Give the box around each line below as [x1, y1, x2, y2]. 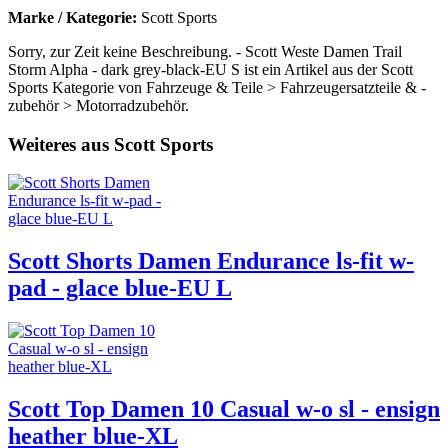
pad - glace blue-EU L [8, 275, 232, 302]
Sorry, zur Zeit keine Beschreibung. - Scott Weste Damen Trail [8, 42, 402, 60]
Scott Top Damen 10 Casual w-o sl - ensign [8, 396, 440, 423]
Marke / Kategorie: [8, 8, 141, 26]
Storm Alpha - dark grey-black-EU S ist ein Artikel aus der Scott [8, 60, 413, 78]
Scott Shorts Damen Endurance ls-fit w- [8, 248, 414, 275]
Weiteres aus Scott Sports [8, 133, 213, 155]
